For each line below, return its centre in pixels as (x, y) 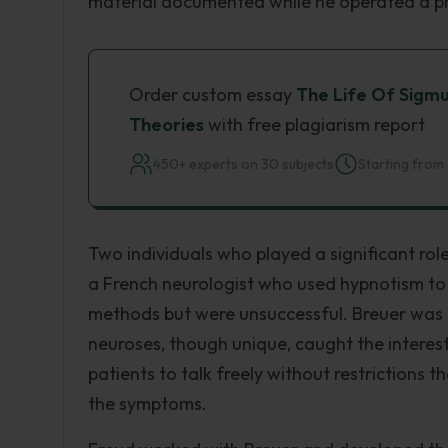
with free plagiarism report (314, 124)
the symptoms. (147, 403)
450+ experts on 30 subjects (243, 164)
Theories (166, 124)
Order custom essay (212, 94)
